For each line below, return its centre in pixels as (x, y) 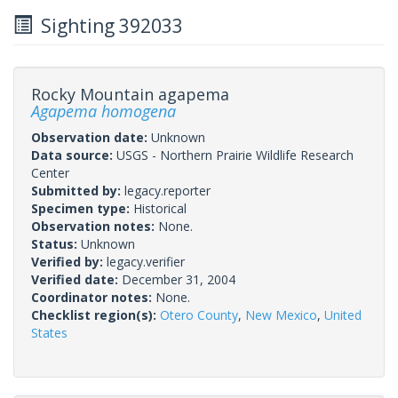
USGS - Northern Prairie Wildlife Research (235, 155)
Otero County (199, 314)
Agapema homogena (103, 111)
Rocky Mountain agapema (130, 94)
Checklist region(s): (96, 314)
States (49, 332)
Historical (160, 208)
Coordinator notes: (93, 297)
